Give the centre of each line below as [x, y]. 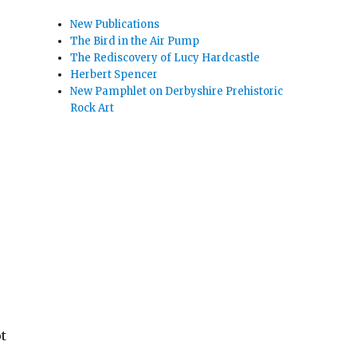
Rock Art [92, 108]
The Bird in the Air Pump [135, 41]
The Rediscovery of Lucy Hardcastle [165, 58]
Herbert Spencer [114, 75]
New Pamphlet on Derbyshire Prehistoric [177, 91]
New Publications [115, 24]
